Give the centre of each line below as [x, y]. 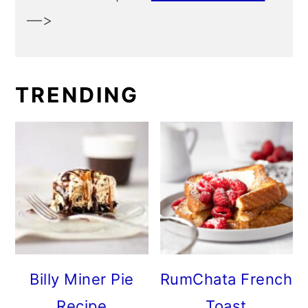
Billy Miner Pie [82, 279]
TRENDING [77, 95]
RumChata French [226, 279]
